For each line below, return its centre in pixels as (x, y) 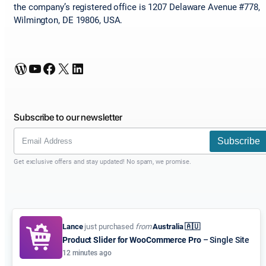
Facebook (45, 68)
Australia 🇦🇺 (176, 227)
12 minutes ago (87, 253)
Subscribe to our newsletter (68, 118)
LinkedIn (74, 68)
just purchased (108, 227)
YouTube (31, 68)
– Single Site (225, 240)
